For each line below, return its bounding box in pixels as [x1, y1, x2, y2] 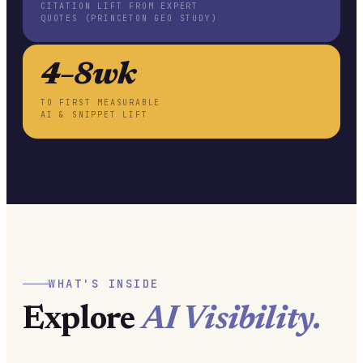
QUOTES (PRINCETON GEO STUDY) [41, 12, 218, 23]
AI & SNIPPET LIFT [41, 109, 148, 120]
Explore [23, 304, 142, 337]
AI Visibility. [141, 304, 322, 337]
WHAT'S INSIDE [49, 275, 160, 291]
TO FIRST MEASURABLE [41, 96, 161, 108]
